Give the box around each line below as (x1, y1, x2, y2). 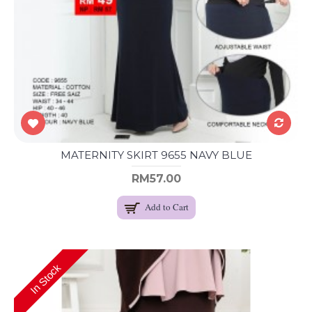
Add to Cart (144, 201, 189, 214)
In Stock (28, 261, 63, 297)
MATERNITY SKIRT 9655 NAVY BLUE (60, 148, 252, 162)
